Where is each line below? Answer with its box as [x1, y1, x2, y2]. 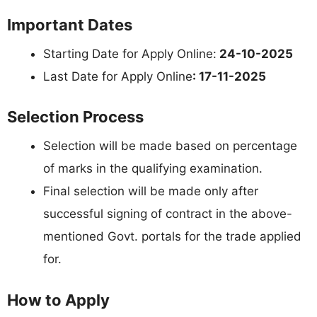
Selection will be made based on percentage [43, 139, 297, 154]
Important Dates [7, 15, 132, 34]
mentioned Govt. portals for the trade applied [43, 229, 301, 244]
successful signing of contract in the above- [43, 207, 292, 221]
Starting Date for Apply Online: [43, 46, 217, 61]
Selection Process [7, 108, 144, 127]
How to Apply [7, 290, 110, 309]
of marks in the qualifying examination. [43, 161, 263, 176]
